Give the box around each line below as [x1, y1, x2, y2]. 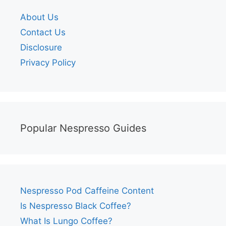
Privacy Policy [20, 57, 76, 68]
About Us [20, 12, 59, 22]
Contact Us [20, 27, 66, 37]
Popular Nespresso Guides [20, 122, 146, 134]
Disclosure [20, 42, 62, 52]
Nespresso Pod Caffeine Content [20, 185, 154, 196]
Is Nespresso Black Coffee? [20, 200, 131, 211]
